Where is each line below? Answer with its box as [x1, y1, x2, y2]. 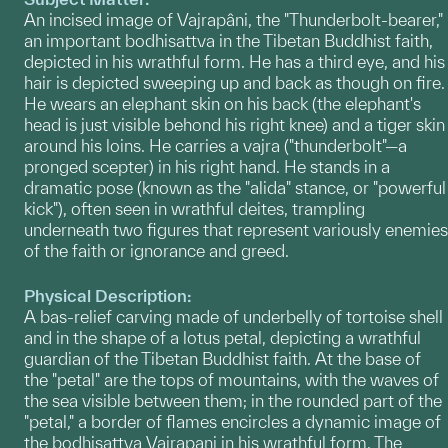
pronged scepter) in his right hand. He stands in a [24, 156, 390, 176]
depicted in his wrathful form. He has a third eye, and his [24, 51, 445, 71]
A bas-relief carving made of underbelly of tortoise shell [24, 306, 443, 326]
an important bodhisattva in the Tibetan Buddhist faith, [24, 30, 433, 50]
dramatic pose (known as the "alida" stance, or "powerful [24, 177, 446, 197]
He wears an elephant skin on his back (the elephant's [24, 93, 421, 113]
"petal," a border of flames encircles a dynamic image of [24, 411, 441, 431]
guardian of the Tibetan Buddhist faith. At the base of [24, 348, 421, 368]
